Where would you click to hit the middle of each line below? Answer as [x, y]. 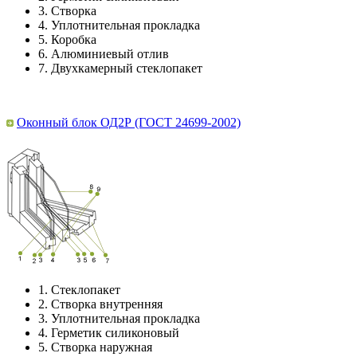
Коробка [74, 40]
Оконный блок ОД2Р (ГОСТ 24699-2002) [129, 123]
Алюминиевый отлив [110, 54]
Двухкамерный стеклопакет [127, 69]
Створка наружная [102, 347]
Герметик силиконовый [115, 333]
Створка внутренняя [107, 304]
